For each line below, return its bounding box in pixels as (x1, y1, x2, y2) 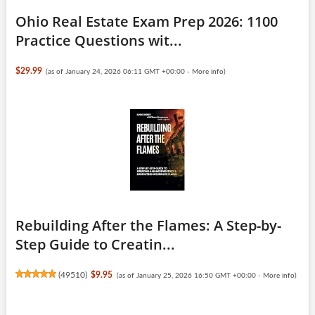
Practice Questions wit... (15, 30, 182, 50)
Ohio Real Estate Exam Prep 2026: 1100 (15, 11, 278, 31)
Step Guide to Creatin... (15, 234, 175, 254)
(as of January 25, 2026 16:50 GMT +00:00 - (116, 271, 263, 279)
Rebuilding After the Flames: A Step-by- (15, 215, 281, 235)
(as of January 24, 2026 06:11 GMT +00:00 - (46, 67, 193, 75)
